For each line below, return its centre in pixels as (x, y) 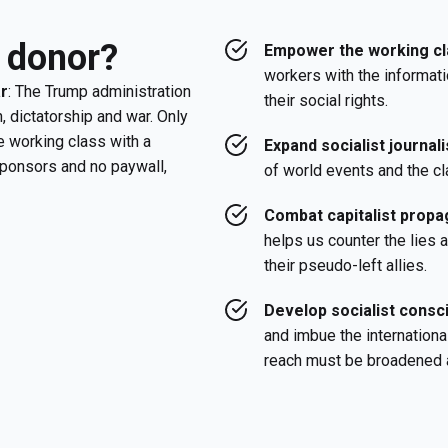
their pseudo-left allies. (345, 265)
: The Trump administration (99, 91)
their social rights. (326, 100)
